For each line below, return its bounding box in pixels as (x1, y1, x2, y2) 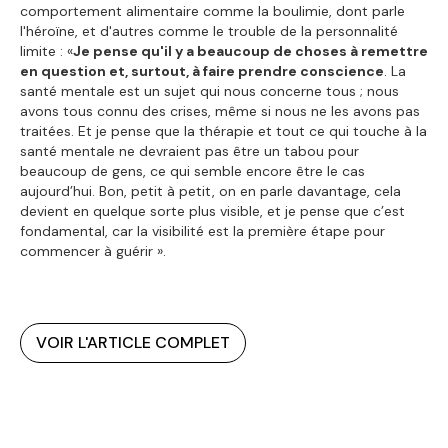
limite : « (20, 41, 73, 60)
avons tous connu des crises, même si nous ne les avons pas (20, 101, 420, 120)
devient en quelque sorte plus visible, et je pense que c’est (20, 201, 405, 220)
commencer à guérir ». (20, 241, 166, 260)
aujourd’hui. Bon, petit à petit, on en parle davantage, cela (20, 181, 401, 200)
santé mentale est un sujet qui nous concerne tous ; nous (20, 81, 399, 100)
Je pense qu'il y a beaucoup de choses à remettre (73, 41, 428, 60)
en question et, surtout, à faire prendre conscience (20, 61, 384, 80)
